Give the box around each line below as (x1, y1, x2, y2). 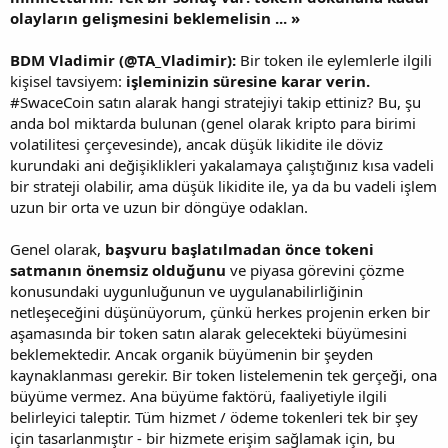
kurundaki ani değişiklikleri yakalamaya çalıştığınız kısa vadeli (10, 155, 434, 175)
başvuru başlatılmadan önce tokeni (105, 239, 374, 259)
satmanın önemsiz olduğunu (10, 260, 226, 280)
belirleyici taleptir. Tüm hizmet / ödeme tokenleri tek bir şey (10, 407, 418, 427)
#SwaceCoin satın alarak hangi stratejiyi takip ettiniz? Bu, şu (10, 92, 421, 112)
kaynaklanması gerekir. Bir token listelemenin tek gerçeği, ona (10, 365, 437, 385)
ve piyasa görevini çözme (226, 260, 404, 280)
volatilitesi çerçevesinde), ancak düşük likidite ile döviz (10, 134, 383, 154)
